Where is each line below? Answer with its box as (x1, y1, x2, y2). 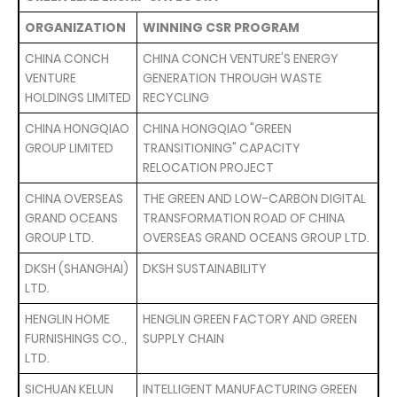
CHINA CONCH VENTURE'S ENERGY (143, 50, 339, 67)
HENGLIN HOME (25, 310, 110, 328)
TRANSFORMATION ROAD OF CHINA (143, 209, 345, 227)
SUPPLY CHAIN (143, 330, 224, 347)
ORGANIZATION (25, 19, 126, 36)
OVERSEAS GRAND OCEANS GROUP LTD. (143, 229, 370, 246)
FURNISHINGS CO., (25, 330, 127, 347)
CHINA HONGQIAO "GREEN (143, 120, 292, 137)
